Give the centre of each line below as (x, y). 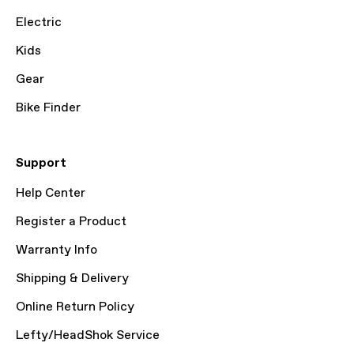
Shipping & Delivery (72, 279)
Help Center (51, 193)
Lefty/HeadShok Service (88, 335)
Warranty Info (56, 250)
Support (41, 163)
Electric (39, 23)
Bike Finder (48, 108)
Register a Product (71, 222)
